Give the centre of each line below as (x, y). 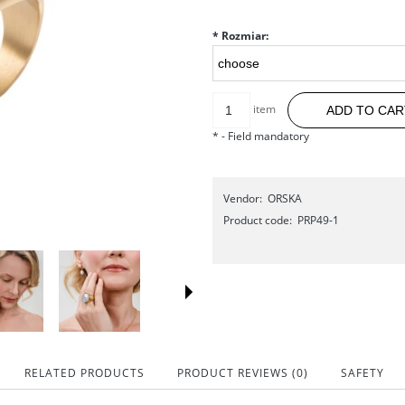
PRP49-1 (318, 220)
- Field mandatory (264, 136)
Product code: (257, 220)
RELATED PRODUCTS (85, 372)
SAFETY (363, 372)
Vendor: (242, 198)
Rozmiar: (243, 36)
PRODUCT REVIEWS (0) (243, 372)
